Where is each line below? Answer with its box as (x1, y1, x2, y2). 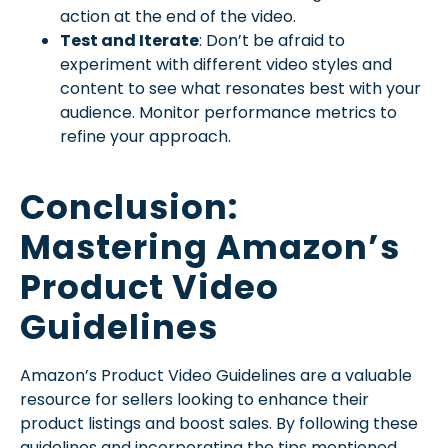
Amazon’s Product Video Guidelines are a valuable (20, 363, 412, 387)
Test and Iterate (60, 29, 199, 53)
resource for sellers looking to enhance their (20, 387, 369, 411)
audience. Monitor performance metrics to (60, 101, 397, 125)
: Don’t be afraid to (199, 29, 345, 53)
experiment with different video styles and (60, 53, 392, 77)
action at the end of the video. (60, 5, 296, 29)
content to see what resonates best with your (60, 77, 421, 101)
